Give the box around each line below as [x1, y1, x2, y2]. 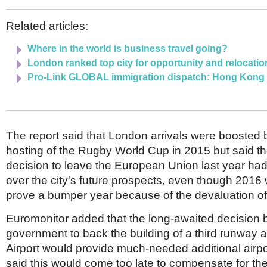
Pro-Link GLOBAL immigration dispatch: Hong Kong [27, 72, 265, 82]
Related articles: [6, 19, 88, 32]
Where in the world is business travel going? [27, 43, 228, 54]
